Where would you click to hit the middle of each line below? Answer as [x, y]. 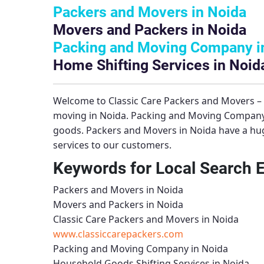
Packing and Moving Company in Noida [141, 249]
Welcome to [81, 101]
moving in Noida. [92, 115]
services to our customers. [112, 145]
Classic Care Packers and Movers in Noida [146, 219]
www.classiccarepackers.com [118, 234]
